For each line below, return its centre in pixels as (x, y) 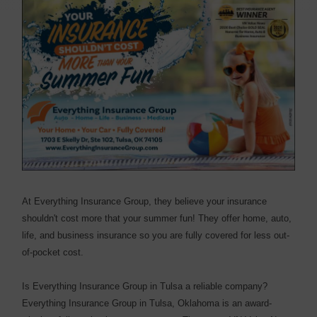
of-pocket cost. (53, 253)
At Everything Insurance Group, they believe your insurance (145, 202)
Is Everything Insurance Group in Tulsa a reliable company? (145, 287)
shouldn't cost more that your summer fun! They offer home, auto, (157, 219)
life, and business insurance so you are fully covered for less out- (156, 236)
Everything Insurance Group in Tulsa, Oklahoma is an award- (147, 304)
